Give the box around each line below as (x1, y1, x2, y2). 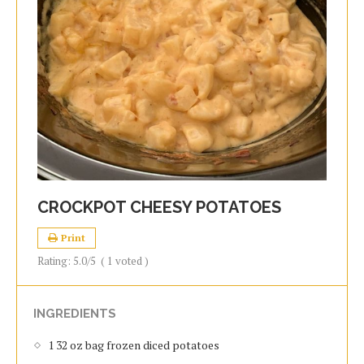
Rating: (37, 253, 73, 268)
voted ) (113, 253, 149, 268)
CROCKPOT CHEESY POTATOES (37, 197, 281, 217)
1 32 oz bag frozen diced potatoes (48, 337, 219, 353)
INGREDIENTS (33, 306, 116, 321)
